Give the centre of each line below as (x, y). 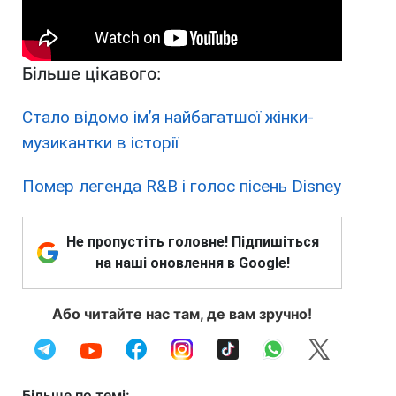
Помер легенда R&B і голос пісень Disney (182, 186)
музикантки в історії (100, 142)
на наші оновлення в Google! (193, 263)
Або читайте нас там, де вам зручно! (182, 313)
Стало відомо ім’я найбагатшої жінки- (168, 117)
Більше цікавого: (91, 73)
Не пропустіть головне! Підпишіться (193, 241)
